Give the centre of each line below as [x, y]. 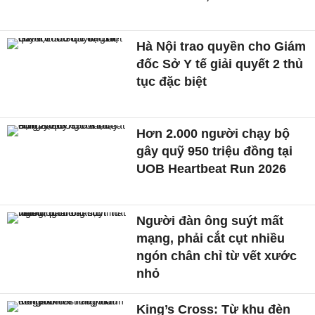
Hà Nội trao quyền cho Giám [221, 47]
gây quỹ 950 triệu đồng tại [215, 152]
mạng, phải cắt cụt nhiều [211, 238]
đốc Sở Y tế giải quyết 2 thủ [220, 64]
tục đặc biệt [172, 82]
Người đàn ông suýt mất [210, 220]
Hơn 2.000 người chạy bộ [213, 134]
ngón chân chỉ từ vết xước [217, 256]
